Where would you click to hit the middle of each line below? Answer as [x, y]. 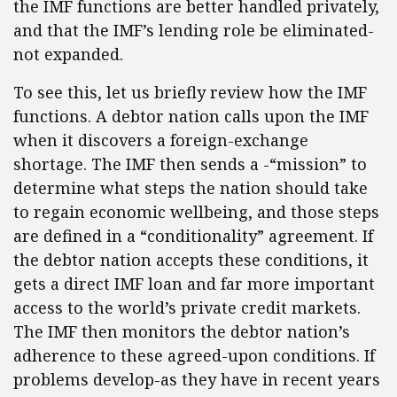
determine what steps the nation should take [191, 188]
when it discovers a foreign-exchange [161, 140]
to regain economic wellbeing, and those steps [196, 212]
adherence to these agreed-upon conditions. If [194, 355]
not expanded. [68, 54]
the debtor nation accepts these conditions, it [191, 260]
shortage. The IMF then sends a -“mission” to [190, 164]
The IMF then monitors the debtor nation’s [182, 331]
